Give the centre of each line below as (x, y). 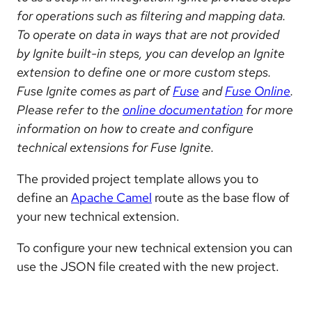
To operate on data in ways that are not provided (148, 34)
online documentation (183, 109)
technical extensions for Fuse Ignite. (116, 147)
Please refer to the (70, 109)
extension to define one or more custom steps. (144, 72)
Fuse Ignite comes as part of (95, 91)
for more (268, 109)
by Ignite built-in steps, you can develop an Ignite (151, 53)
